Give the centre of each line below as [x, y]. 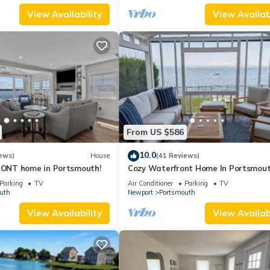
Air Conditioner [150, 183]
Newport [140, 192]
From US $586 [155, 132]
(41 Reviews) [178, 156]
